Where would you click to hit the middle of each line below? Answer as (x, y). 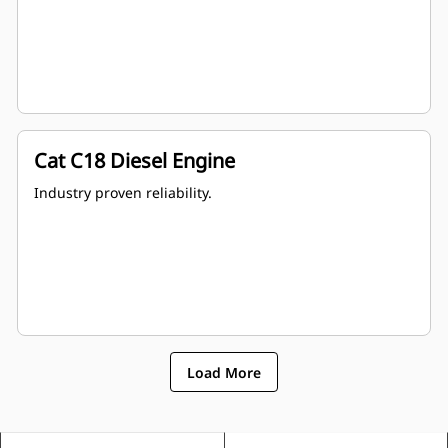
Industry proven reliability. (123, 193)
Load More (224, 372)
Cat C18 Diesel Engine (134, 161)
